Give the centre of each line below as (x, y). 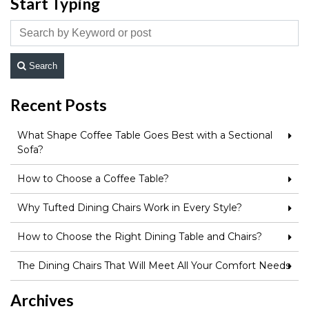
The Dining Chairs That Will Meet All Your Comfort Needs (154, 265)
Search (43, 66)
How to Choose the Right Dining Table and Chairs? (140, 236)
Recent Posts (59, 104)
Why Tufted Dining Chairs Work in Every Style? (130, 207)
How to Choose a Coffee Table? (93, 178)
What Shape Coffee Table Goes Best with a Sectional (145, 135)
